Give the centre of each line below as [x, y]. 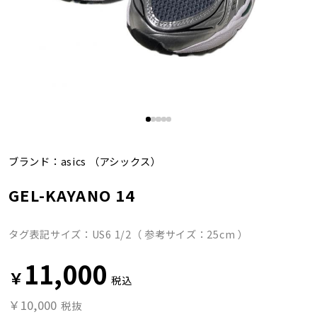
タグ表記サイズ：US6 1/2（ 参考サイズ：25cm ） [128, 234]
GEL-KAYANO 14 [71, 195]
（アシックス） [124, 161]
